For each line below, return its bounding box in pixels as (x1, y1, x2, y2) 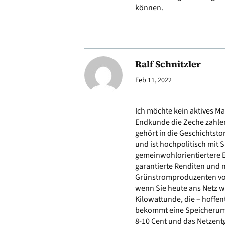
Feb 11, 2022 (135, 75, 172, 86)
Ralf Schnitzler (135, 58, 201, 71)
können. (135, 2, 163, 14)
